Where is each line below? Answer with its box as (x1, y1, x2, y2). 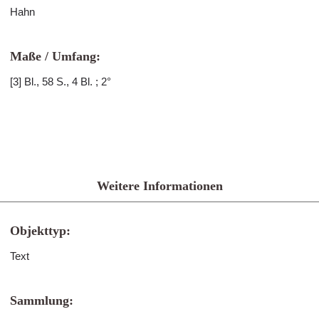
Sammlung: (10, 293, 73, 308)
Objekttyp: (10, 224, 70, 238)
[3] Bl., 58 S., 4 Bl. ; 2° (10, 75, 111, 88)
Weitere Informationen (96, 179, 223, 193)
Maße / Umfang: (10, 49, 100, 63)
